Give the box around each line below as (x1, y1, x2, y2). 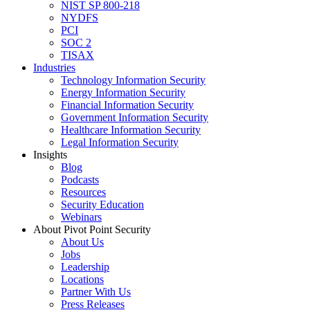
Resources (61, 186, 106, 199)
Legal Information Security (61, 136, 179, 149)
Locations (61, 273, 104, 286)
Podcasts (61, 174, 99, 186)
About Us (61, 236, 104, 248)
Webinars (61, 211, 102, 224)
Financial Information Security (61, 99, 194, 111)
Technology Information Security (61, 74, 206, 86)
